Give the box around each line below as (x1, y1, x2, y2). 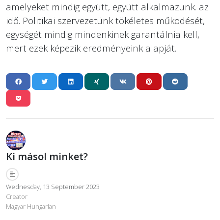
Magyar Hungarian (6, 202, 56, 211)
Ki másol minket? (6, 150, 88, 164)
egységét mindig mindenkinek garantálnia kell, (6, 28, 199, 41)
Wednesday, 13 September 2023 (6, 182, 100, 192)
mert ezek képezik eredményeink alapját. (6, 42, 176, 55)
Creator (6, 192, 27, 201)
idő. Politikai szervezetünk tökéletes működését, (6, 14, 205, 27)
